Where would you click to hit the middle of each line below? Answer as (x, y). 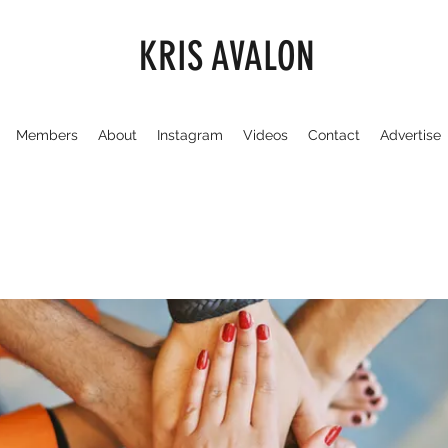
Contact (333, 135)
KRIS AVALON (227, 56)
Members (46, 135)
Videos (265, 135)
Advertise (410, 135)
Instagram (189, 135)
